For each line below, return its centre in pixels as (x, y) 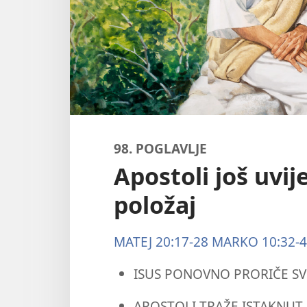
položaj (155, 205)
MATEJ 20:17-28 (161, 241)
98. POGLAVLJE (160, 148)
